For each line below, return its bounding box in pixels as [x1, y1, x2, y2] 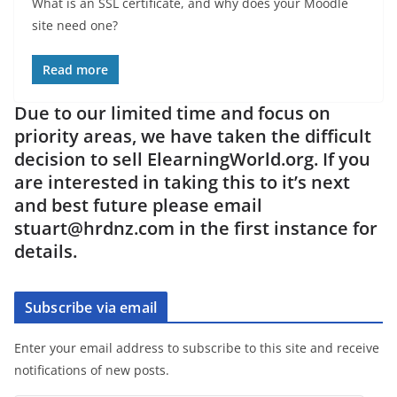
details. [14, 238, 77, 263]
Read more [43, 60, 108, 78]
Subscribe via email [25, 297, 158, 317]
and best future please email [14, 192, 262, 217]
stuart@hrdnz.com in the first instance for [14, 215, 378, 240]
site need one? [32, 16, 118, 34]
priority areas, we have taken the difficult [14, 123, 371, 148]
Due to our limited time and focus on [14, 100, 331, 125]
